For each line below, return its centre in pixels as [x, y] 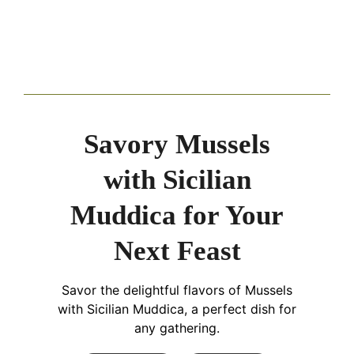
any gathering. [177, 328]
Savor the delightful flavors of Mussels [177, 290]
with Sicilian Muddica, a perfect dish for [177, 309]
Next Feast [177, 251]
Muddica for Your [177, 216]
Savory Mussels [177, 145]
